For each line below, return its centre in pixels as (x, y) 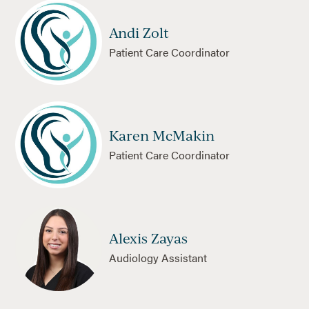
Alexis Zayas (148, 239)
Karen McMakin (161, 135)
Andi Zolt (139, 32)
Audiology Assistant (158, 258)
